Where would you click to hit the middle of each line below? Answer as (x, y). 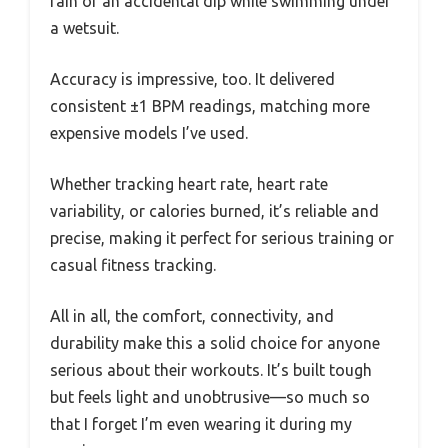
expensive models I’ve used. (149, 132)
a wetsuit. (84, 27)
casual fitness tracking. (133, 264)
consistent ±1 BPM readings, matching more (210, 105)
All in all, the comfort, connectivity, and (192, 315)
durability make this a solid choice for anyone (215, 342)
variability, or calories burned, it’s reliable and (214, 210)
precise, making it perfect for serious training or (222, 237)
